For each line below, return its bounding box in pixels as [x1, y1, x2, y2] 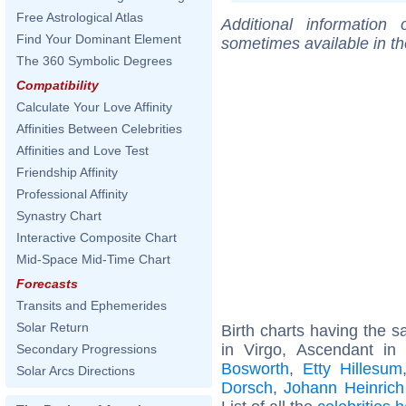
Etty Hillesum [303, 359, 403, 378]
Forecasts [16, 276, 78, 291]
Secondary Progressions [16, 342, 157, 356]
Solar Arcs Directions [16, 363, 135, 378]
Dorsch [221, 378, 273, 397]
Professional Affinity [16, 187, 128, 201]
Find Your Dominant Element [16, 32, 181, 46]
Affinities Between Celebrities [16, 121, 182, 136]
